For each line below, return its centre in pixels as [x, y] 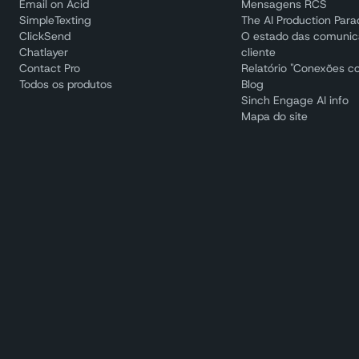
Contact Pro [50, 68]
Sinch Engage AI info [295, 100]
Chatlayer [44, 52]
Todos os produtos [66, 84]
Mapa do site [275, 116]
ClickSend [45, 36]
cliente [259, 52]
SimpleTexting [55, 20]
